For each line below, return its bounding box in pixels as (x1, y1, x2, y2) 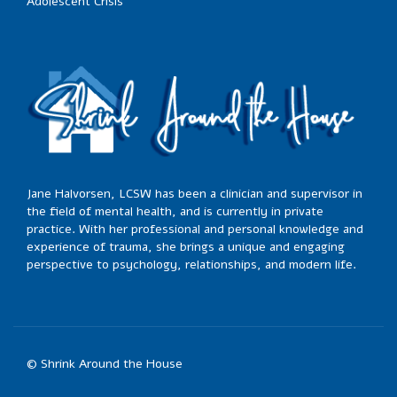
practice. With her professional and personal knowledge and (27, 220, 363, 237)
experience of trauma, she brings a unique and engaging (27, 237, 345, 255)
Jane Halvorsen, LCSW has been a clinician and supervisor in (27, 184, 362, 202)
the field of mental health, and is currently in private (27, 202, 323, 220)
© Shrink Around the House (27, 354, 183, 372)
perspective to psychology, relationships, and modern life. (27, 255, 356, 273)
